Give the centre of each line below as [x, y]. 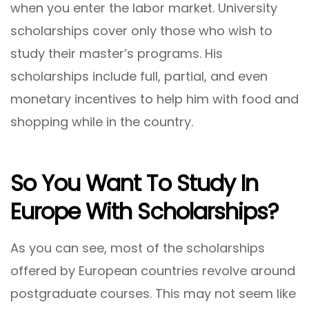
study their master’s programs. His [117, 54]
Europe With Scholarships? [145, 211]
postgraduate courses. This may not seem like [153, 293]
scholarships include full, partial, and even [139, 77]
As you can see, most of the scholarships [138, 248]
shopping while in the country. [102, 122]
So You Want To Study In [134, 183]
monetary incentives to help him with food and [154, 99]
